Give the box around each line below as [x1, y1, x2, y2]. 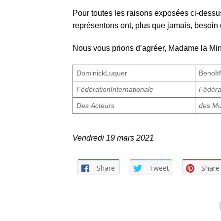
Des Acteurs [76, 101, 115, 110]
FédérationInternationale [76, 85, 154, 93]
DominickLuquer [76, 69, 128, 77]
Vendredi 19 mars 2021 [73, 134, 154, 143]
